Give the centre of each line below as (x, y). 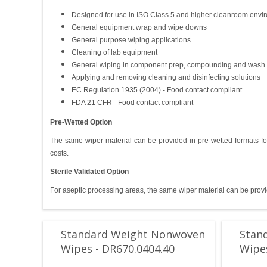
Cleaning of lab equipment (114, 53)
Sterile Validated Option (89, 172)
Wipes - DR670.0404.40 (118, 249)
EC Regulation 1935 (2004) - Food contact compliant (157, 90)
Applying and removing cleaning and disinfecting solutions (166, 78)
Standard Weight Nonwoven (133, 235)
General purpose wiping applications (131, 40)
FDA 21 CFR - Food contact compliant (132, 103)
